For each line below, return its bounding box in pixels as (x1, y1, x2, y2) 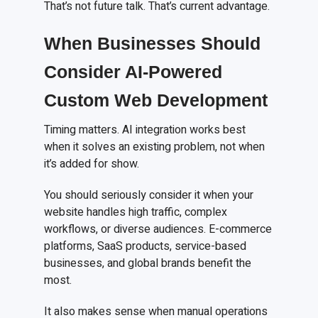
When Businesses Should (44, 33, 261, 54)
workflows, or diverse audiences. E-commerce (44, 221, 273, 238)
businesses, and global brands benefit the (44, 255, 252, 273)
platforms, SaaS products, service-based (44, 238, 247, 256)
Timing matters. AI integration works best (44, 121, 246, 139)
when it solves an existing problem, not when (44, 138, 265, 156)
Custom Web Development (44, 90, 268, 111)
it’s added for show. (44, 155, 140, 173)
